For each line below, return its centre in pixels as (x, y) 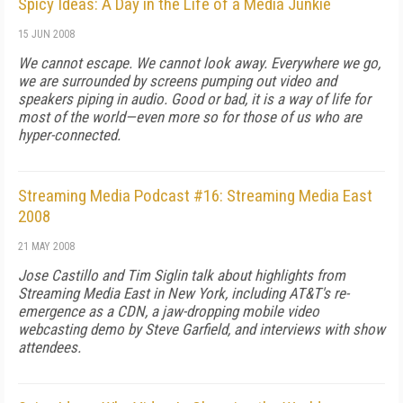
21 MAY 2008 (46, 246)
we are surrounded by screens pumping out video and (177, 81)
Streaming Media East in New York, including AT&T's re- (184, 293)
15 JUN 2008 (46, 34)
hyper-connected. (69, 135)
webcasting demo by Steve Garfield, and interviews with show (201, 329)
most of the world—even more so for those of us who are (190, 117)
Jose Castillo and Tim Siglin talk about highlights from (182, 275)
